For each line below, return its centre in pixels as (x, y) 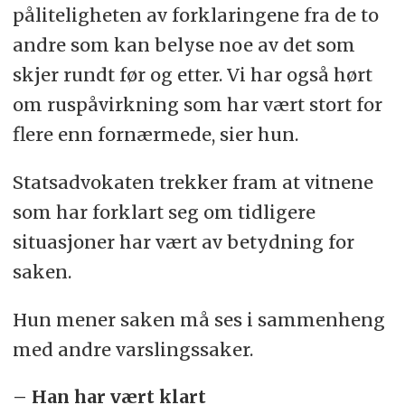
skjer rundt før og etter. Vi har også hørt (192, 74)
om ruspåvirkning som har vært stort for (197, 104)
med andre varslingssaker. (132, 349)
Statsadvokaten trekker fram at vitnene (193, 182)
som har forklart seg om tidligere (164, 212)
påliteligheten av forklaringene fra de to (195, 14)
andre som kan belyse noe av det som (184, 44)
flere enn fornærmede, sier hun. (155, 134)
